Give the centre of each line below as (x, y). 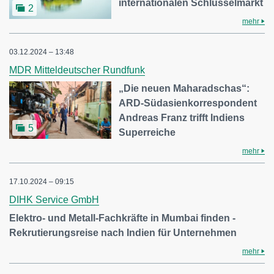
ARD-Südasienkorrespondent (188, 103)
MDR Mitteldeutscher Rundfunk (77, 70)
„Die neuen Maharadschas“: (184, 89)
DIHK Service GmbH (54, 200)
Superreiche (147, 133)
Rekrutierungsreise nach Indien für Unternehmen (123, 233)
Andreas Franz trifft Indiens (182, 118)
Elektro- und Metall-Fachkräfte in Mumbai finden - (122, 218)
